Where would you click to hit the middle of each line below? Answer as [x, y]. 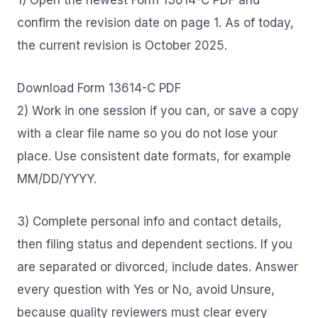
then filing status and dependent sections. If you [155, 244]
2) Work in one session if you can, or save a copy [158, 111]
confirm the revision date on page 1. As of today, [155, 23]
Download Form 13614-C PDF [99, 88]
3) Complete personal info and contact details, [149, 221]
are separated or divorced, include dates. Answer [158, 267]
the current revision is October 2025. [122, 45]
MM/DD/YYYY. [57, 179]
